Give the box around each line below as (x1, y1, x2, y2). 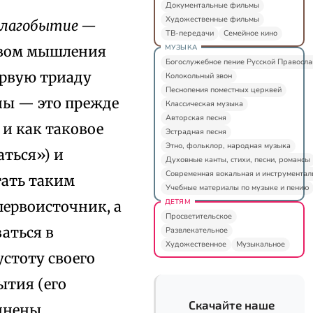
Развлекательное (165, 224, 228, 235)
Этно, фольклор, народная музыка (165, 140, 291, 151)
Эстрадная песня (165, 126, 226, 137)
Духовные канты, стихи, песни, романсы (165, 154, 310, 165)
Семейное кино (223, 27, 277, 38)
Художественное (165, 238, 226, 249)
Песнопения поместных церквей (165, 84, 282, 95)
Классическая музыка (165, 98, 243, 109)
